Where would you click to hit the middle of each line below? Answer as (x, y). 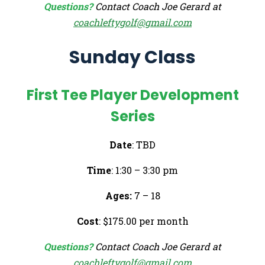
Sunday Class (132, 57)
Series (132, 116)
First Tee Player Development (132, 95)
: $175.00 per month (143, 221)
